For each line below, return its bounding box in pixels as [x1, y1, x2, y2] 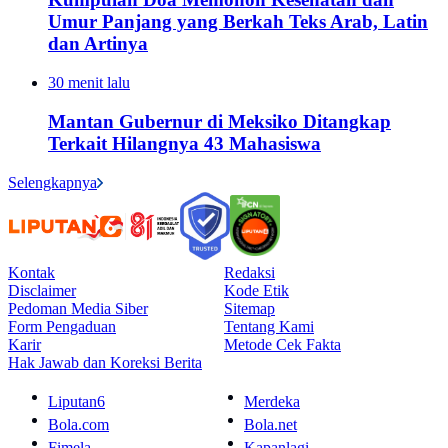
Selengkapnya [8, 173, 97, 191]
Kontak [8, 263, 55, 281]
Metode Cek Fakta [224, 335, 341, 353]
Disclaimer [8, 281, 76, 299]
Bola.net [244, 415, 297, 433]
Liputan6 [48, 392, 105, 410]
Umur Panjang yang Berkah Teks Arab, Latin [48, 11, 428, 33]
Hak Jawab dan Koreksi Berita [8, 353, 202, 371]
